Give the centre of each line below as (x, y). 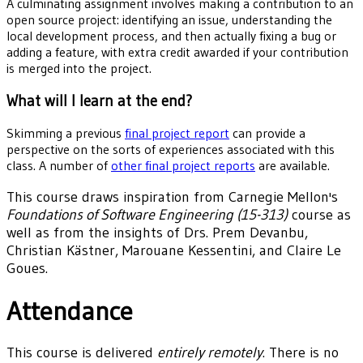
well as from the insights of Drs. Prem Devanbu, (157, 233)
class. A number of (59, 166)
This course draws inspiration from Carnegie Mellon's (172, 197)
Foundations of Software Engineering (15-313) (147, 215)
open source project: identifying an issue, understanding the (169, 19)
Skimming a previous (66, 133)
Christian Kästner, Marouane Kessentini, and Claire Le (174, 251)
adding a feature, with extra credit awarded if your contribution (177, 51)
